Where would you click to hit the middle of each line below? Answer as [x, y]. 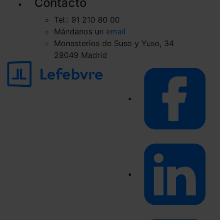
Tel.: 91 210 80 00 [87, 20]
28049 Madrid [81, 55]
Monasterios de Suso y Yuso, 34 [114, 43]
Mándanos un [80, 32]
